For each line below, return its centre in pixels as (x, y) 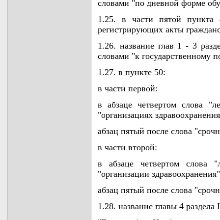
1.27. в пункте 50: (132, 72)
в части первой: (128, 88)
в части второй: (127, 147)
